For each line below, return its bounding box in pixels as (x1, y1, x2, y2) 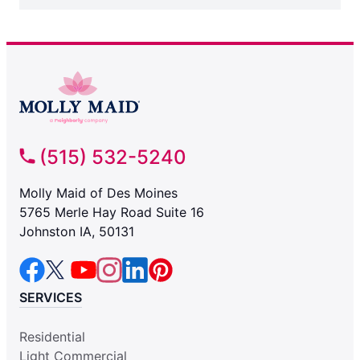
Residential (19, 329, 85, 346)
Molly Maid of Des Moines (19, 185, 178, 202)
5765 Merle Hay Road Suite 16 (19, 204, 204, 221)
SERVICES (19, 289, 82, 306)
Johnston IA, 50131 (19, 223, 134, 240)
